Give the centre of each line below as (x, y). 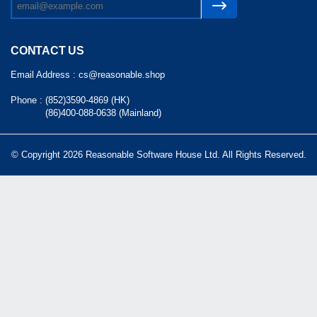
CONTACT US (47, 50)
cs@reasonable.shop (122, 74)
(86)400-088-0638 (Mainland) (103, 113)
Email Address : (45, 74)
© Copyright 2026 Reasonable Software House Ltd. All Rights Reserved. (158, 154)
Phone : (28, 100)
